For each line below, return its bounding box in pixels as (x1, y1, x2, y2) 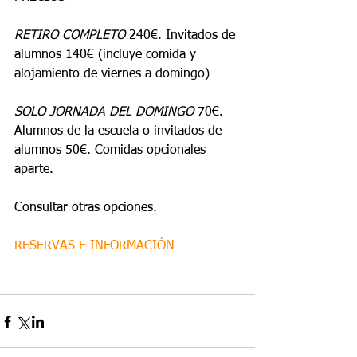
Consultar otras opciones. (14, 202, 157, 214)
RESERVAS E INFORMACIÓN (14, 240, 175, 253)
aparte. (14, 163, 53, 176)
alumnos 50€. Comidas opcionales (14, 144, 210, 157)
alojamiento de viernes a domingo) (14, 68, 210, 80)
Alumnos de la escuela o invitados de (14, 125, 226, 138)
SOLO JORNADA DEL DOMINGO (14, 106, 194, 119)
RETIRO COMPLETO (14, 29, 125, 42)
